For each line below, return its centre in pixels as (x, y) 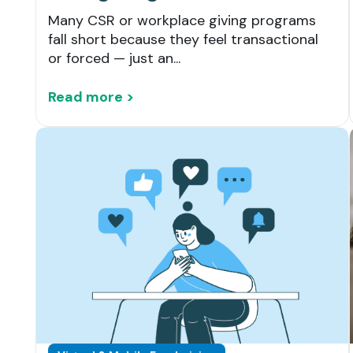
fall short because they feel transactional (183, 40)
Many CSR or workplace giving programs (182, 21)
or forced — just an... (114, 59)
